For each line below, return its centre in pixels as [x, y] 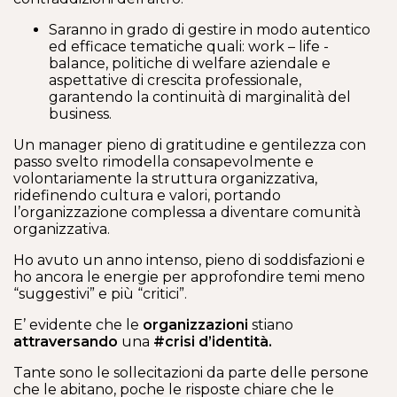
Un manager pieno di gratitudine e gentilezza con [190, 145]
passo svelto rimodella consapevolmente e [163, 162]
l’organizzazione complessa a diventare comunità [187, 212]
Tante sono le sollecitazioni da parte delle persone [191, 373]
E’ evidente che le [78, 325]
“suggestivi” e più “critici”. [100, 294]
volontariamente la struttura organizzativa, [165, 179]
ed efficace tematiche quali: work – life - [189, 47]
